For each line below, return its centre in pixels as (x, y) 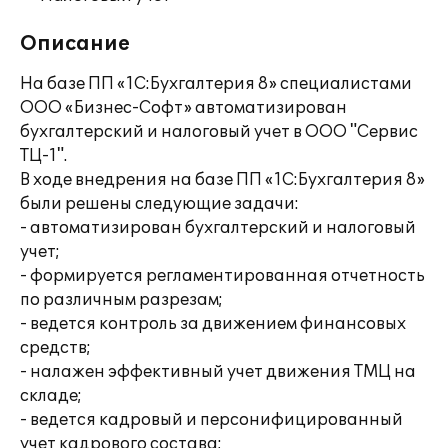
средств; (55, 348)
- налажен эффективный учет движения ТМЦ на (218, 372)
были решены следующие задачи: (159, 204)
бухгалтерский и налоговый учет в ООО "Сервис (219, 132)
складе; (51, 396)
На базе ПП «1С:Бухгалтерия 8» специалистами (216, 84)
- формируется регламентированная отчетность (222, 276)
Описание (75, 44)
